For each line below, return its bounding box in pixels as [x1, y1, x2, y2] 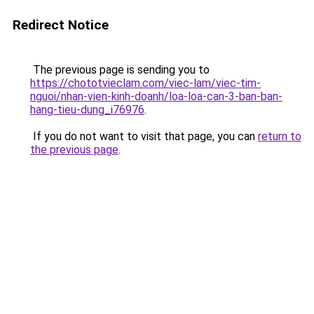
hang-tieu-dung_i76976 [30, 103, 144, 116]
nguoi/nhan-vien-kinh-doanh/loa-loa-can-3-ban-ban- [30, 90, 282, 103]
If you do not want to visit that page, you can [30, 130, 258, 143]
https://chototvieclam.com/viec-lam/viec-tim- [30, 76, 261, 90]
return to [258, 130, 301, 143]
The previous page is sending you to [30, 63, 210, 76]
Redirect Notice [13, 17, 109, 33]
